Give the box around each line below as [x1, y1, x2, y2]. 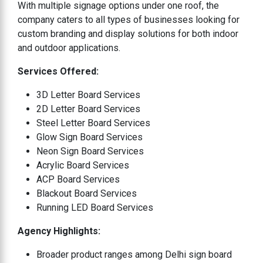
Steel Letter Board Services [36, 117, 150, 129]
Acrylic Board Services [36, 159, 129, 171]
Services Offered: [18, 65, 99, 77]
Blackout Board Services [36, 187, 137, 199]
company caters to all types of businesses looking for [18, 14, 240, 25]
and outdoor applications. [18, 42, 123, 53]
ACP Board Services [36, 173, 120, 185]
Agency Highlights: [18, 225, 100, 237]
